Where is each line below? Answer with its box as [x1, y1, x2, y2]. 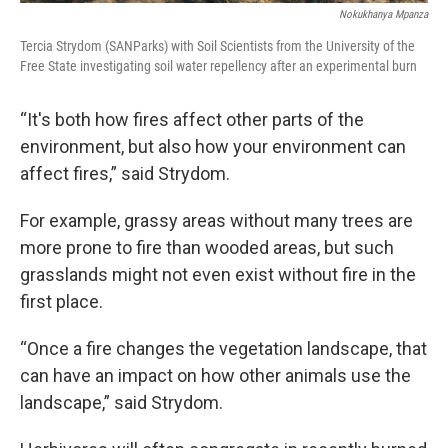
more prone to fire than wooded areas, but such [20, 236, 394, 258]
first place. [20, 290, 103, 312]
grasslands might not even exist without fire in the [20, 263, 416, 285]
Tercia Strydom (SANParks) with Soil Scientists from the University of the [20, 37, 415, 54]
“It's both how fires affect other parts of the [20, 108, 364, 130]
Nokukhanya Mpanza [339, 7, 428, 21]
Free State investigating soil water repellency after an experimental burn [20, 57, 417, 74]
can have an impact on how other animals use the [20, 364, 411, 386]
